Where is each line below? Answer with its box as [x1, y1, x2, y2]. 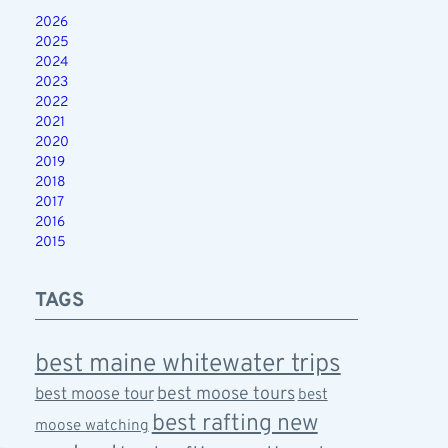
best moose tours [156, 383, 295, 406]
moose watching [34, 416, 149, 436]
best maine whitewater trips [34, 349, 341, 381]
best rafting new [151, 410, 318, 439]
